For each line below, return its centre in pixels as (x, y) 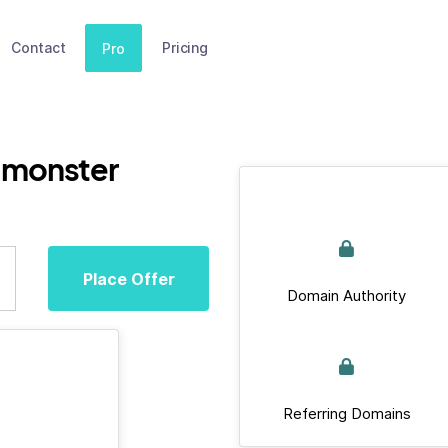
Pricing (184, 47)
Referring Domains (346, 413)
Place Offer (128, 278)
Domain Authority (347, 295)
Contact (38, 47)
